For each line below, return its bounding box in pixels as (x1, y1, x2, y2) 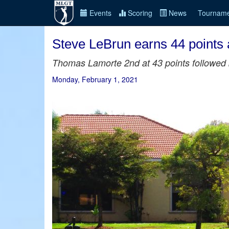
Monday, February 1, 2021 (52, 74, 138, 84)
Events (87, 8, 111, 18)
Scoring (125, 8, 152, 18)
